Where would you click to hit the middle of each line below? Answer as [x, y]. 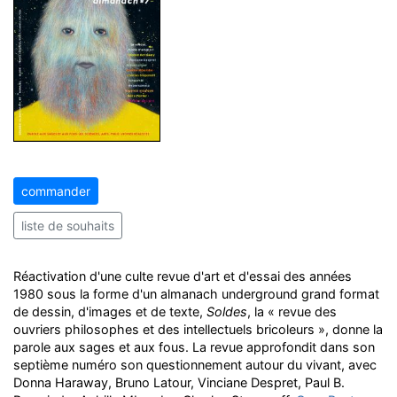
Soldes [227, 311]
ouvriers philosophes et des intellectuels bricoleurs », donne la [198, 329]
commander [56, 191]
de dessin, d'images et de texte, [110, 311]
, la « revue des [292, 311]
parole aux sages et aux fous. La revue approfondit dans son [194, 347]
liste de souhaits [68, 226]
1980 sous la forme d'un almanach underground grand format [196, 294]
